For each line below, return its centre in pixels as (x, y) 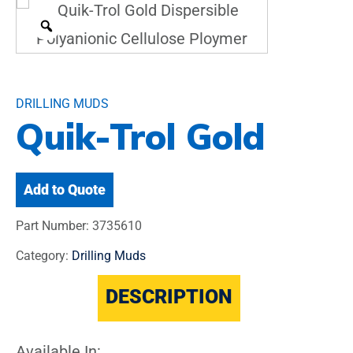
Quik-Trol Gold (141, 136)
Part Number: (54, 226)
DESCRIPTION (169, 297)
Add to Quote (65, 190)
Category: (44, 256)
